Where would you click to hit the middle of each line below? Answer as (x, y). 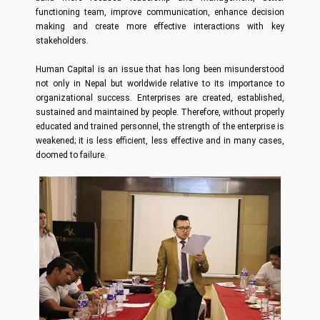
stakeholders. (62, 41)
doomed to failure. (71, 155)
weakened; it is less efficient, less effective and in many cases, (160, 141)
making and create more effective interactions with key (160, 26)
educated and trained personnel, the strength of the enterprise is (160, 126)
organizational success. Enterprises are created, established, (160, 98)
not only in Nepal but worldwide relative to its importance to (160, 84)
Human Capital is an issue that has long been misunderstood (160, 69)
